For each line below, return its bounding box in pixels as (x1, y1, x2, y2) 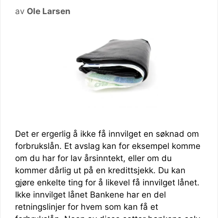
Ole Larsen (27, 6, 71, 16)
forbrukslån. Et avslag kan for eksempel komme (15, 141, 200, 151)
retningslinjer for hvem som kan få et (15, 201, 158, 212)
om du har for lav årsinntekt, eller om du (15, 153, 172, 163)
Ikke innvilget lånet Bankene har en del (15, 189, 166, 200)
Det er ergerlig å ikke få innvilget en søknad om (15, 128, 199, 139)
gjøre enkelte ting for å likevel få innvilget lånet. (15, 177, 200, 187)
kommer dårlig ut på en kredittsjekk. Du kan (15, 165, 185, 175)
